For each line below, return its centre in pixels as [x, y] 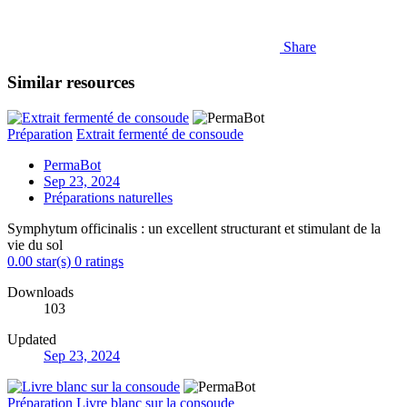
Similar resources [71, 83]
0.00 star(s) [39, 261]
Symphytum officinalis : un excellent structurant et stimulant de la [194, 228]
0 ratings [99, 261]
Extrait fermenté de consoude [160, 134]
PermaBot [72, 164]
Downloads [40, 292]
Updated [32, 339]
